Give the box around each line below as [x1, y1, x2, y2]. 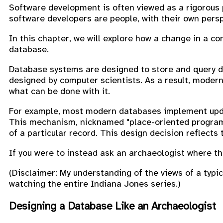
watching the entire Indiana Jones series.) [9, 178, 181, 189]
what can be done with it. [9, 85, 110, 97]
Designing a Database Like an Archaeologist [9, 199, 216, 213]
